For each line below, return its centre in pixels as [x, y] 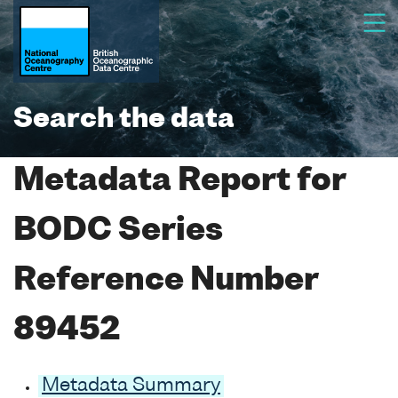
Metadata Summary [131, 386]
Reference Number [166, 281]
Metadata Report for [179, 182]
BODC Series [118, 231]
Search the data [124, 120]
